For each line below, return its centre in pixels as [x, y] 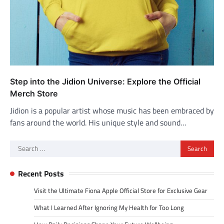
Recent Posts [41, 173]
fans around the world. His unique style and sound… [98, 122]
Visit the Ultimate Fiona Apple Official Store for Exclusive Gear [121, 190]
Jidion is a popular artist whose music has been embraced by [112, 110]
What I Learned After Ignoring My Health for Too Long [109, 207]
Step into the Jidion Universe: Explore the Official [105, 81]
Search [21, 146]
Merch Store [34, 93]
